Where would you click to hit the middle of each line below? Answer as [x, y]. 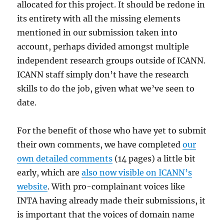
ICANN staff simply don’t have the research [103, 74]
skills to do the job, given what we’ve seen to [106, 88]
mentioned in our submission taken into [97, 32]
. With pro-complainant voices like [116, 186]
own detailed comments [65, 158]
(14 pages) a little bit [154, 158]
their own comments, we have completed [100, 144]
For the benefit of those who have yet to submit [112, 130]
